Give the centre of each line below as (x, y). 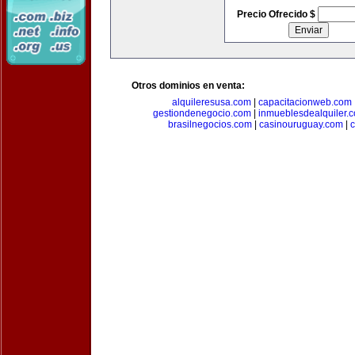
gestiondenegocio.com (202, 113)
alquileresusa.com (212, 102)
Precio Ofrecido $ (277, 14)
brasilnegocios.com (210, 124)
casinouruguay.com (301, 124)
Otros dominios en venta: (188, 86)
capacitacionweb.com (305, 102)
